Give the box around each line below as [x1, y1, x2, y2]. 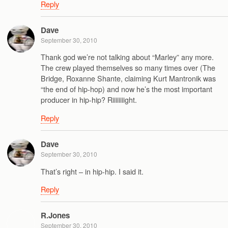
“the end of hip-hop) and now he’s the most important [41, 83, 212, 95]
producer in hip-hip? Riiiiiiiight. [41, 94, 137, 105]
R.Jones [41, 210, 70, 221]
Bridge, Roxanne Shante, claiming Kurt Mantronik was [41, 73, 216, 84]
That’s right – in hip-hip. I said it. [41, 165, 144, 177]
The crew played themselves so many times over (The [41, 62, 215, 73]
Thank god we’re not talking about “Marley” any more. [41, 51, 214, 63]
